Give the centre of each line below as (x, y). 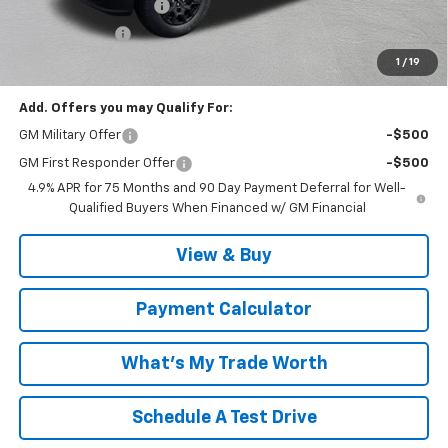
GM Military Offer (69, 135)
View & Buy (224, 255)
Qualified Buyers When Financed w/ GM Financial (217, 208)
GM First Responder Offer (96, 163)
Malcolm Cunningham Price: (109, 61)
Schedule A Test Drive (224, 417)
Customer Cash (66, 33)
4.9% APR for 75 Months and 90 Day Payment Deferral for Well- (217, 188)
